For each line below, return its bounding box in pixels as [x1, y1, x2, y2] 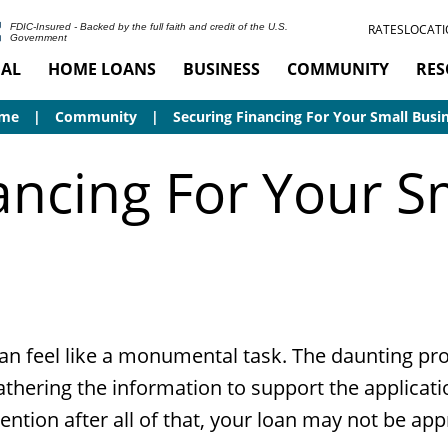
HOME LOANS [47, 58, 156, 80]
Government [9, 32, 67, 43]
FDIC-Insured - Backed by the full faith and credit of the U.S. [9, 21, 288, 32]
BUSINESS [182, 58, 260, 80]
